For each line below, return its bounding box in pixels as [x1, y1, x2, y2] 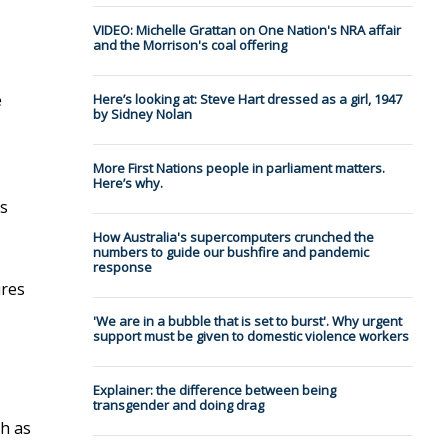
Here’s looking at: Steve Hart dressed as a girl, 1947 [92, 90, 402, 109]
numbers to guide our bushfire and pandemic [92, 243, 369, 262]
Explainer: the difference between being [92, 381, 336, 400]
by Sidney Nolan [92, 105, 192, 124]
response [92, 258, 152, 277]
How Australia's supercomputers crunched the [92, 228, 374, 247]
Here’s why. [92, 174, 163, 193]
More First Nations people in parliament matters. [92, 159, 385, 178]
